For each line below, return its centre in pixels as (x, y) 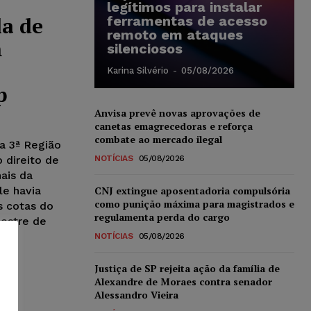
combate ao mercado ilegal (158, 139)
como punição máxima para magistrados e (194, 203)
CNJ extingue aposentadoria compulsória (192, 190)
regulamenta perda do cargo (162, 217)
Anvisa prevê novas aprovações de (177, 112)
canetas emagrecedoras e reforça (174, 126)
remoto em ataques (175, 34)
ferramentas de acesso (187, 20)
